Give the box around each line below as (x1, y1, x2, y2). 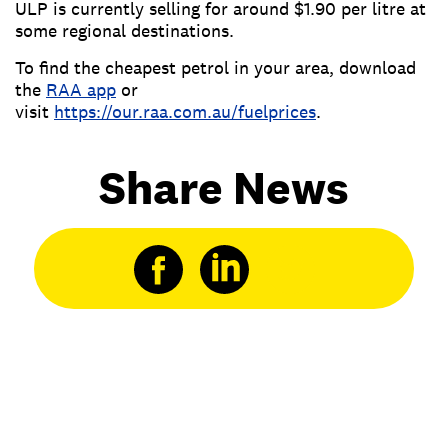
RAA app (46, 78, 116, 102)
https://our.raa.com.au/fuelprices (54, 100, 316, 124)
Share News (99, 158, 349, 218)
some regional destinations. (15, 19, 234, 43)
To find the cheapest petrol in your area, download (15, 56, 416, 80)
